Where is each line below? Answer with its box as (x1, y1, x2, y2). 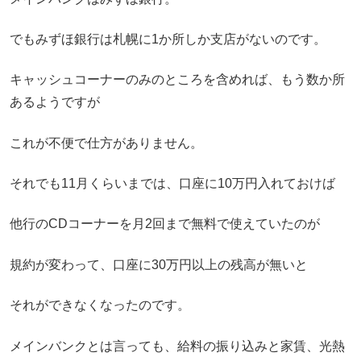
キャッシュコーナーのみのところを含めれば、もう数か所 (10, 73, 345, 87)
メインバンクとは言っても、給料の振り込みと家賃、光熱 (10, 338, 345, 353)
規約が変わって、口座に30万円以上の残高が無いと (10, 257, 308, 272)
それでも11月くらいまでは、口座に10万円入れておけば (10, 176, 335, 191)
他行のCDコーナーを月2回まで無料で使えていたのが (10, 217, 320, 231)
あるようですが (10, 95, 100, 110)
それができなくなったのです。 (10, 298, 190, 313)
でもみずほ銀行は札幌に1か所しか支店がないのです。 (10, 31, 326, 46)
